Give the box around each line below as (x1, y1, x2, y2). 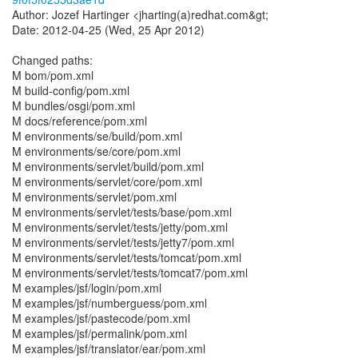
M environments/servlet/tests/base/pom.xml (12, 204, 232, 220)
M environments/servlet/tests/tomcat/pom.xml (12, 249, 241, 265)
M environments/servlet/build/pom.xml (12, 158, 204, 174)
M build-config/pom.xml (12, 82, 129, 98)
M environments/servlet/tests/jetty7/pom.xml (12, 234, 234, 250)
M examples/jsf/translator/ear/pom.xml (12, 340, 205, 356)
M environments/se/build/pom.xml (12, 128, 182, 144)
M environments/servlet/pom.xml (12, 189, 177, 205)
